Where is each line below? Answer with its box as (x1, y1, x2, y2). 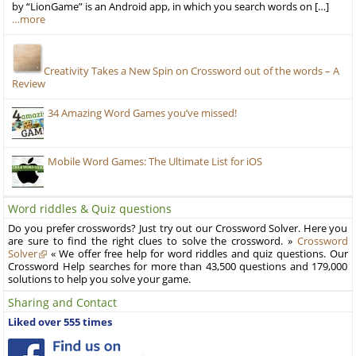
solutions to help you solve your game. (8, 272, 192, 286)
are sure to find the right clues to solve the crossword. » (8, 234, 297, 248)
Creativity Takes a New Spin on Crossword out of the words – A (44, 64, 340, 78)
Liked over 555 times (8, 315, 113, 329)
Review (12, 76, 46, 91)
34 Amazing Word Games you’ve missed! (48, 106, 238, 120)
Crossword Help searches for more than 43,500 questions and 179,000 (8, 259, 348, 273)
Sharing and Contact (8, 294, 118, 310)
